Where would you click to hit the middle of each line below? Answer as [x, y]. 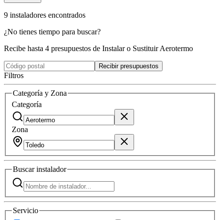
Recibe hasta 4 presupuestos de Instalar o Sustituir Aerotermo [98, 48]
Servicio [26, 210]
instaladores [28, 15]
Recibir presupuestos [129, 66]
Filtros [14, 75]
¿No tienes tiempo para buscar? [52, 31]
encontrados [67, 15]
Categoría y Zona [40, 93]
